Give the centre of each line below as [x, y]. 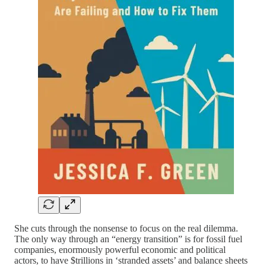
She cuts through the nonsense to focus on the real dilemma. [126, 229]
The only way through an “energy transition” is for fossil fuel [128, 239]
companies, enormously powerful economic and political [120, 250]
